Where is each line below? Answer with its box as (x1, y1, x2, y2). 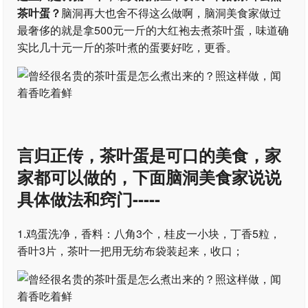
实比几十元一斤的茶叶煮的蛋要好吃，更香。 (17, 39, 238, 55)
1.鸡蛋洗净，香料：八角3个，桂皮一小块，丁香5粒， (17, 225, 281, 241)
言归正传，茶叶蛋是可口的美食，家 (17, 143, 282, 166)
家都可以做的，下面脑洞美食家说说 (17, 165, 282, 188)
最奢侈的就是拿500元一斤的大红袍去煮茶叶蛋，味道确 (17, 22, 289, 38)
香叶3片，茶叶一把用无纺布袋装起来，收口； (17, 243, 244, 258)
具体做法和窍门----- (17, 187, 161, 210)
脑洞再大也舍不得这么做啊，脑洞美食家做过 (61, 5, 282, 21)
